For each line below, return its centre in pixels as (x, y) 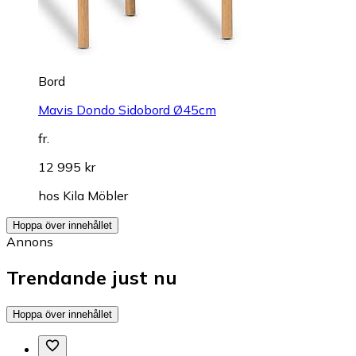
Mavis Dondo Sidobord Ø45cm (127, 109)
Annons (30, 241)
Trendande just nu (92, 277)
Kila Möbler (95, 195)
